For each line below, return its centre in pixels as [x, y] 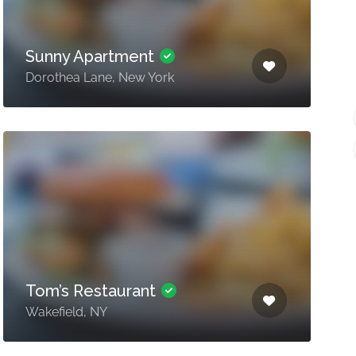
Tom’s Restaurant [92, 291]
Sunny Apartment [91, 56]
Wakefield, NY [66, 312]
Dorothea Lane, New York [99, 77]
